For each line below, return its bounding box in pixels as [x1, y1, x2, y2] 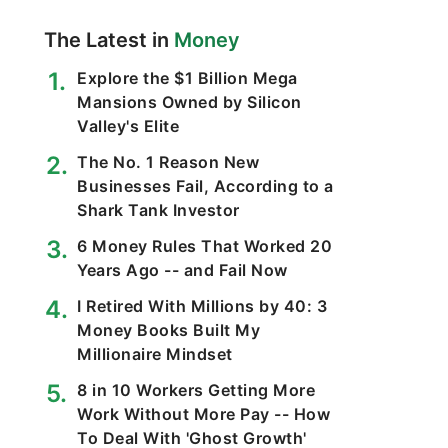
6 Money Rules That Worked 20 [77, 236, 332, 256]
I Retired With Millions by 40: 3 [77, 296, 327, 316]
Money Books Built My [77, 320, 260, 340]
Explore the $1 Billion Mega [77, 68, 298, 88]
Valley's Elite [77, 116, 179, 136]
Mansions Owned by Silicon [77, 92, 302, 112]
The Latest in [44, 28, 174, 52]
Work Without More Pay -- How [77, 404, 330, 424]
